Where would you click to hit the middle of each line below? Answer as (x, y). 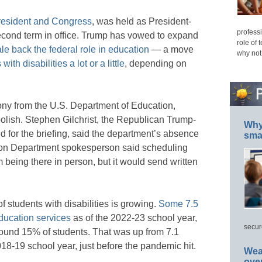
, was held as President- (142, 21)
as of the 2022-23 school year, (134, 218)
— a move (171, 49)
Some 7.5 (178, 204)
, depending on (156, 63)
